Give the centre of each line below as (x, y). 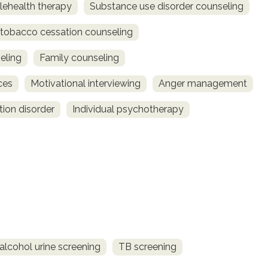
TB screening (147, 246)
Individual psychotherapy (128, 109)
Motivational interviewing (86, 84)
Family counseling (79, 58)
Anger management (203, 84)
